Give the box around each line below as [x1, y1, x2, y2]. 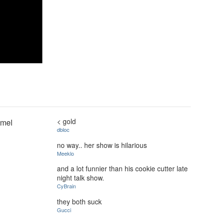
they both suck [57, 197, 102, 207]
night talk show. [57, 173, 104, 183]
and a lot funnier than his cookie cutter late [57, 163, 188, 174]
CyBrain [57, 182, 76, 190]
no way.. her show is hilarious [57, 140, 147, 150]
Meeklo [57, 149, 74, 157]
